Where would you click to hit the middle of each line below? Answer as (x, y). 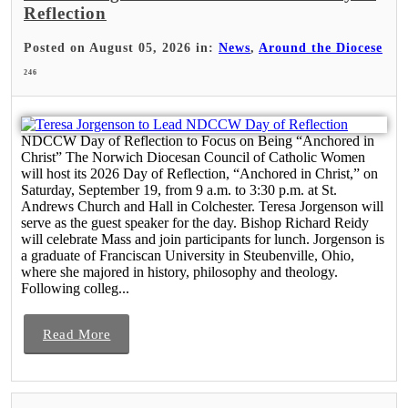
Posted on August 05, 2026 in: (121, 47)
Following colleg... (75, 288)
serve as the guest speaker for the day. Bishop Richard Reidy (195, 222)
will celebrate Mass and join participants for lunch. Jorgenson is (203, 239)
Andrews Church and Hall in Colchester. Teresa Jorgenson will (202, 206)
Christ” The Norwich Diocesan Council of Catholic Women (193, 157)
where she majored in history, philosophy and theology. (179, 271)
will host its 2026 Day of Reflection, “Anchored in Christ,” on (199, 173)
